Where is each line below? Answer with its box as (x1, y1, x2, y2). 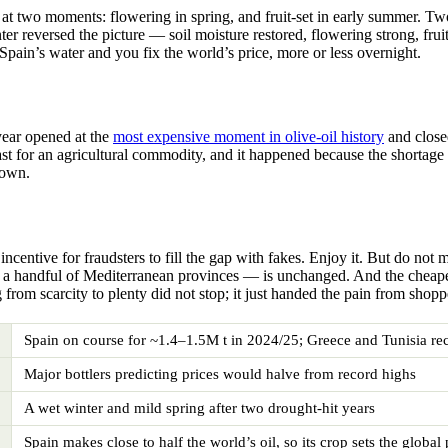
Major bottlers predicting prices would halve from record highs (24, 366, 416, 383)
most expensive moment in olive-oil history (113, 128, 384, 146)
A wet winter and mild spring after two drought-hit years (24, 400, 375, 417)
